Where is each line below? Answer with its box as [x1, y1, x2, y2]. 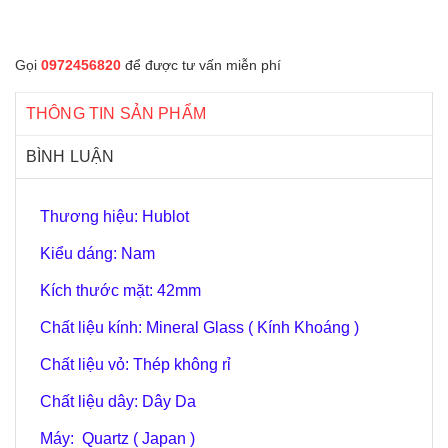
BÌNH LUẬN [26, 148, 115, 165]
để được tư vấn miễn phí [121, 57, 281, 73]
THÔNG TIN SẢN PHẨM [26, 105, 206, 122]
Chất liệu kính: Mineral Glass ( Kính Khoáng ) [40, 319, 359, 336]
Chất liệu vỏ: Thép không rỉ [40, 356, 231, 373]
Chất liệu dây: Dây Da [40, 393, 196, 410]
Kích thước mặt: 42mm [40, 282, 201, 299]
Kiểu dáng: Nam [40, 245, 155, 262]
